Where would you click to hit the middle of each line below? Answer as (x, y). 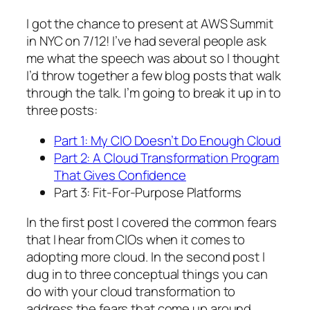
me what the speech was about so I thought (153, 58)
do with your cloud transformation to (131, 292)
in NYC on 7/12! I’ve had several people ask (146, 41)
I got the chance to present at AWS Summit (150, 24)
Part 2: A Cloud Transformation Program (167, 157)
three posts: (62, 110)
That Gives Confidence (120, 175)
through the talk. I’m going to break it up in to (154, 93)
